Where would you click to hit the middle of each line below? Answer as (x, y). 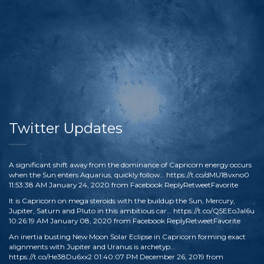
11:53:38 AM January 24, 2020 (59, 185)
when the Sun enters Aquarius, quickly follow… (88, 175)
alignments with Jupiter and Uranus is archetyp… (92, 247)
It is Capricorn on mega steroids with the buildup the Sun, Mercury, (122, 201)
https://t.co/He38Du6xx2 (50, 257)
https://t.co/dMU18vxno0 (208, 175)
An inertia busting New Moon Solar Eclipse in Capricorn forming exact (127, 237)
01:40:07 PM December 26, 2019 (149, 257)
